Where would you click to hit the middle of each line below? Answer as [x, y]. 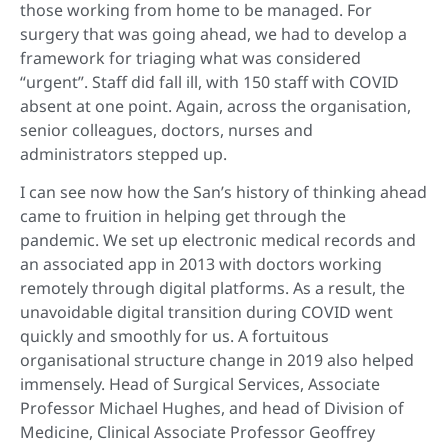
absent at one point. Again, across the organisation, [215, 105]
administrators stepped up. [123, 153]
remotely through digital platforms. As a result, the [212, 288]
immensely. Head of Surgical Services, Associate [200, 384]
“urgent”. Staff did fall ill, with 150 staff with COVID [209, 81]
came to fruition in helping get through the [183, 216]
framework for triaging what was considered [190, 57]
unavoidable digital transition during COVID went [206, 312]
